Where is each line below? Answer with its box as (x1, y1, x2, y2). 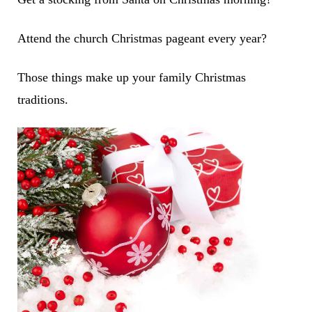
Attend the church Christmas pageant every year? (17, 31, 267, 46)
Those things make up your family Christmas (17, 70, 246, 85)
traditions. (17, 93, 68, 107)
